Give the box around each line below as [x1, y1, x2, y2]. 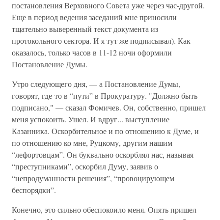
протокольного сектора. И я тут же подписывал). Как [12, 35, 191, 46]
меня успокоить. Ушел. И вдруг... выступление [12, 114, 169, 124]
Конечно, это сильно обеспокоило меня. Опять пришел [12, 204, 196, 215]
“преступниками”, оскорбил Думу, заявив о [12, 161, 158, 171]
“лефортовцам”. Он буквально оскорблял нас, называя [12, 149, 193, 160]
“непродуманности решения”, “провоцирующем [12, 173, 174, 183]
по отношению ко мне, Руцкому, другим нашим [12, 137, 172, 148]
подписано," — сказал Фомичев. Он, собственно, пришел [12, 102, 206, 112]
